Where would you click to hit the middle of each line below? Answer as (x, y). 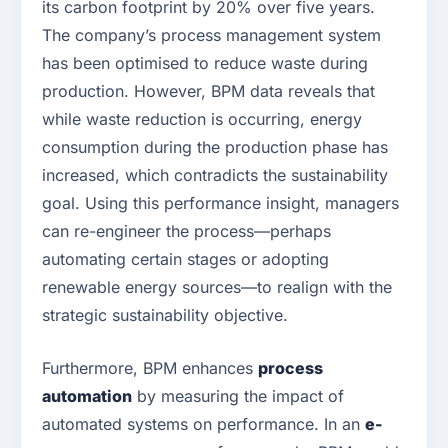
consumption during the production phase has (215, 147)
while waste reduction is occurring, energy (202, 119)
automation (87, 396)
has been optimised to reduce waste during (205, 63)
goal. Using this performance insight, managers (220, 203)
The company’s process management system (211, 35)
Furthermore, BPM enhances (150, 368)
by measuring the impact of (238, 396)
